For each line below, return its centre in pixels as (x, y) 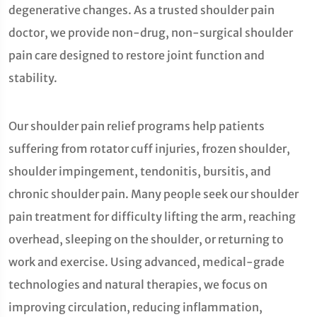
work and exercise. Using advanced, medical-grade (146, 262)
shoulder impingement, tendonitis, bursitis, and (140, 171)
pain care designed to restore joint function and (137, 55)
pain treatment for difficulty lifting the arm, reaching (152, 217)
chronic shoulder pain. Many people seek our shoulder (154, 194)
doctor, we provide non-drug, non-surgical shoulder (151, 33)
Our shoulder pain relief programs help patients (137, 126)
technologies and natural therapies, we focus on (138, 284)
